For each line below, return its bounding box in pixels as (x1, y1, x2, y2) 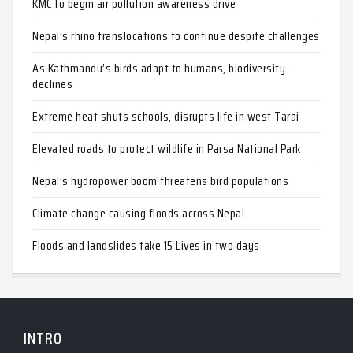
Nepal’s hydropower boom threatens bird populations (32, 171, 288, 191)
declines (32, 74, 72, 95)
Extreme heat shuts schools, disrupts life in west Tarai (32, 106, 299, 127)
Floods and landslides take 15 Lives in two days (32, 236, 260, 256)
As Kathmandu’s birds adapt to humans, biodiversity (32, 58, 285, 79)
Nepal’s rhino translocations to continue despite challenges (32, 26, 320, 46)
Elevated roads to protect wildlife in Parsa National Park (32, 139, 301, 159)
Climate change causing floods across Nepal (32, 203, 244, 224)
